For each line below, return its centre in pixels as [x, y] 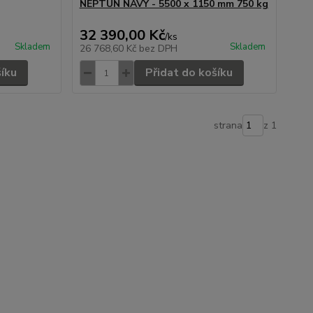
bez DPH [158, 49]
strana [228, 125]
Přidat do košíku [189, 73]
